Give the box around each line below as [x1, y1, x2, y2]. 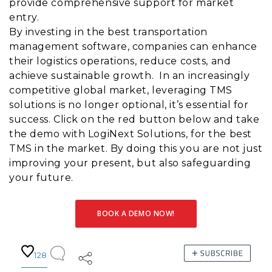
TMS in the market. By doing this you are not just [9, 142, 263, 154]
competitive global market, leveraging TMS [9, 84, 233, 96]
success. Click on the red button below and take [9, 113, 260, 125]
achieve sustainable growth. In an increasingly [9, 69, 250, 81]
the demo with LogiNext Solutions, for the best [9, 127, 252, 140]
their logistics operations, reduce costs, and [9, 55, 231, 67]
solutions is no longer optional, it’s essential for [9, 98, 249, 110]
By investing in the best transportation [9, 25, 208, 38]
